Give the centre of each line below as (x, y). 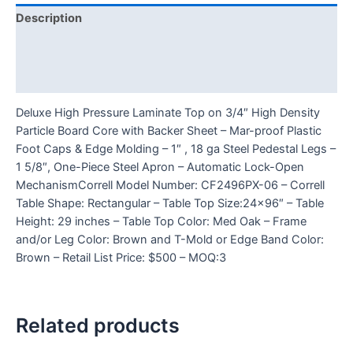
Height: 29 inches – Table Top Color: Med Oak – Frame (161, 222)
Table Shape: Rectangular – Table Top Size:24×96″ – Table (170, 204)
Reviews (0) (50, 78)
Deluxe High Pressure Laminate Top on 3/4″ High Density (168, 113)
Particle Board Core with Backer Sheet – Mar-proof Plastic (169, 131)
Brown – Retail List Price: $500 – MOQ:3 (121, 258)
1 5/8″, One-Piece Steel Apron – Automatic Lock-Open (160, 167)
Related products (98, 325)
